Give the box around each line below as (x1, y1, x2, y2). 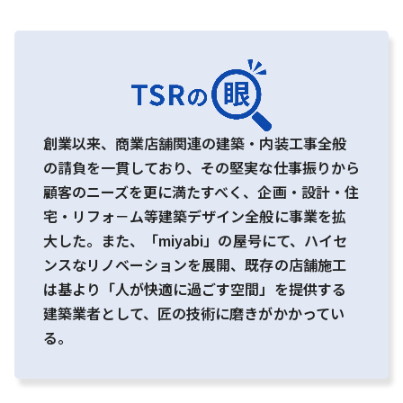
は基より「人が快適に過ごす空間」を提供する (43, 277, 346, 300)
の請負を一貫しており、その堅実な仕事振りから (43, 156, 360, 178)
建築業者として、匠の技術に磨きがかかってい (43, 301, 345, 324)
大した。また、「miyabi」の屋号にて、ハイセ (43, 228, 347, 251)
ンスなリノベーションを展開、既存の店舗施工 (43, 253, 346, 275)
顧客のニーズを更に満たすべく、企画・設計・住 (43, 180, 359, 202)
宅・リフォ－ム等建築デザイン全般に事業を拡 (43, 204, 346, 227)
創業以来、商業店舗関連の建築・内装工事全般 (43, 131, 346, 154)
